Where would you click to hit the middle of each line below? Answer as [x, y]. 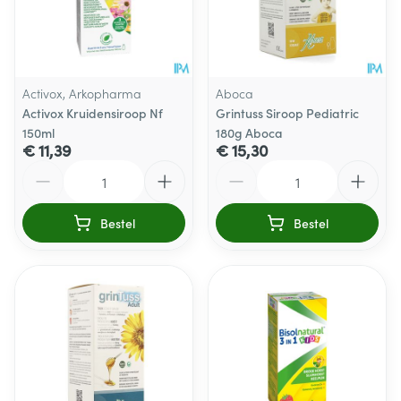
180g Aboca [249, 132]
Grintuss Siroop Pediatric [287, 113]
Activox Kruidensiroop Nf [93, 113]
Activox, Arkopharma [82, 93]
